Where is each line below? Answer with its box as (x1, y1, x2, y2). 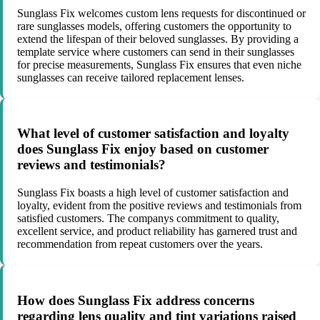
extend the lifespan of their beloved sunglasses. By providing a (17, 32, 299, 45)
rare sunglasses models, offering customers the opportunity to (17, 19, 291, 32)
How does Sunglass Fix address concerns (17, 292, 254, 308)
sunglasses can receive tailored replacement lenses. (17, 71, 244, 84)
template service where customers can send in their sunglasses (17, 45, 294, 58)
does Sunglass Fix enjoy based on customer (17, 141, 269, 157)
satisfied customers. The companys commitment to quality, (17, 212, 279, 225)
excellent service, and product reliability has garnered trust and (17, 225, 297, 238)
